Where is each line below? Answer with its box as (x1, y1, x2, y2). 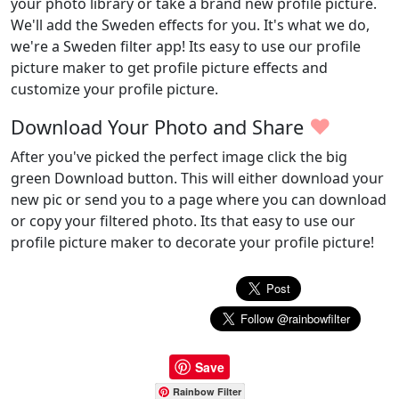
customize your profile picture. (11, 79, 218, 99)
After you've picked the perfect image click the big (11, 147, 347, 167)
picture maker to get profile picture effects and (11, 58, 328, 77)
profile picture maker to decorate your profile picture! (11, 232, 374, 252)
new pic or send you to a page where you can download (11, 190, 387, 209)
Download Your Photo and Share (11, 114, 309, 140)
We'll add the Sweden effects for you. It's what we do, (11, 15, 370, 35)
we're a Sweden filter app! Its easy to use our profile (11, 37, 361, 56)
